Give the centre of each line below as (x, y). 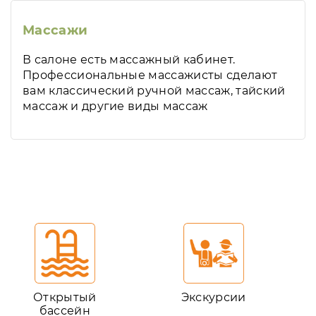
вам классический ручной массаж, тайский (154, 91)
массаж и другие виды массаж (115, 106)
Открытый (65, 297)
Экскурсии (213, 297)
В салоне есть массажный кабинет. (129, 60)
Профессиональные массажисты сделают (150, 75)
